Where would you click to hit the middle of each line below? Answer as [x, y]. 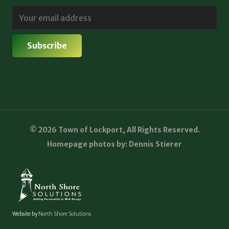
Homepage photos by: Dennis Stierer [114, 144]
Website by [25, 214]
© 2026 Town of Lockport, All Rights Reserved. [114, 130]
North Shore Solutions [65, 214]
